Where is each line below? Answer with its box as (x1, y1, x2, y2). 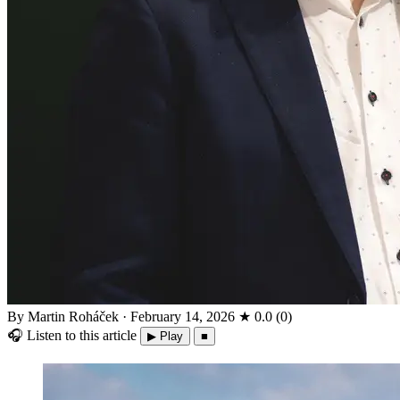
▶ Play (147, 329, 183, 343)
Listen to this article (27, 327, 137, 343)
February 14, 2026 (130, 308, 235, 324)
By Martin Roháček (7, 308, 122, 324)
